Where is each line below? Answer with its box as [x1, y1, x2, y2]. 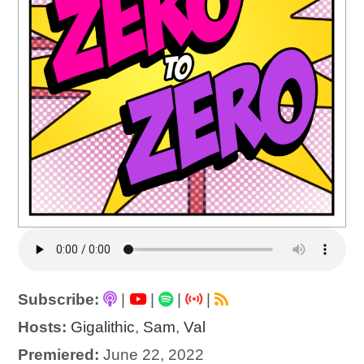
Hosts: [18, 318, 67, 336]
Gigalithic [71, 318, 136, 336]
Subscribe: [18, 291, 100, 309]
